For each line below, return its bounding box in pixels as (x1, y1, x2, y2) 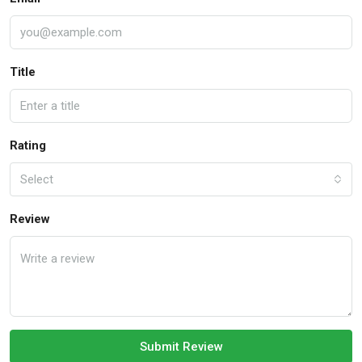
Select (20, 172, 53, 187)
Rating (10, 138, 46, 154)
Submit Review (139, 339, 223, 355)
